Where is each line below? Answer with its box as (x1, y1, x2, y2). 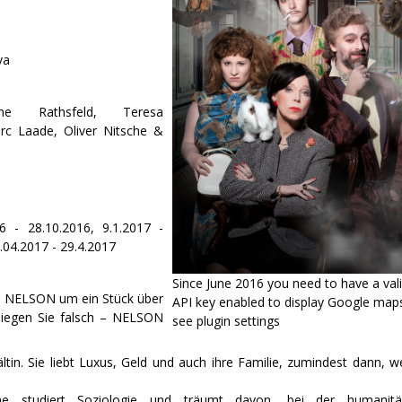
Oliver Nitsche (64, 121, 148, 139)
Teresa (123, 102, 164, 120)
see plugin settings (172, 311, 281, 329)
